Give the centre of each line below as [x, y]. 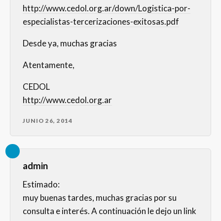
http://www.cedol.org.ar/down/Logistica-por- [107, 8]
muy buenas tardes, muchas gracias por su [100, 198]
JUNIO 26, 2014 [48, 121]
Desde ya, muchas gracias [70, 43]
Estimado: [41, 184]
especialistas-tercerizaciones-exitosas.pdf [101, 22]
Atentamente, [49, 65]
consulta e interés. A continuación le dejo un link [110, 211]
